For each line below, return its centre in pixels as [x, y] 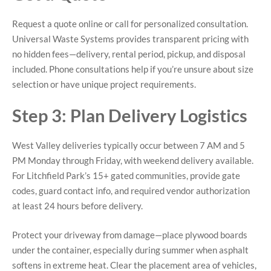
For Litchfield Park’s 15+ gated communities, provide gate [126, 176]
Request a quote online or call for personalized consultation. [130, 23]
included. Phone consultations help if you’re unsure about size [133, 69]
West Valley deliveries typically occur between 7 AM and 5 [129, 145]
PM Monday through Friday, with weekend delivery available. [133, 161]
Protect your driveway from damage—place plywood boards [130, 234]
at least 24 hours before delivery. [77, 206]
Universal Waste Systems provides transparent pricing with [130, 38]
